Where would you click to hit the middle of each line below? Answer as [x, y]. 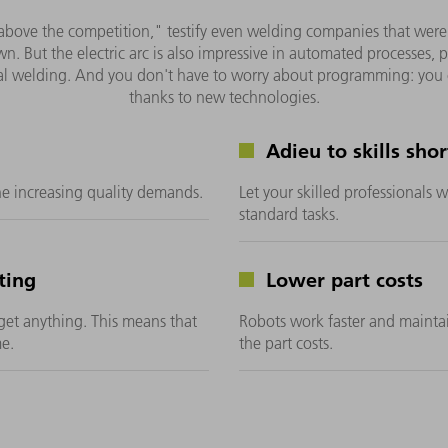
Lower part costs [341, 278]
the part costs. [286, 342]
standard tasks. [289, 213]
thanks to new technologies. [224, 96]
